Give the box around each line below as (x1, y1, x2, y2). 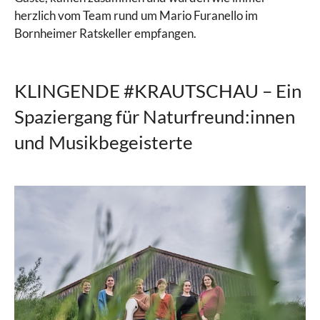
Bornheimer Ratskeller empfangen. (14, 26, 196, 41)
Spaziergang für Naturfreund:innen (14, 105, 295, 129)
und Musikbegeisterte (14, 131, 193, 154)
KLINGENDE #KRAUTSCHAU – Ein (14, 79, 301, 103)
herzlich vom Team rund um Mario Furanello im (14, 8, 258, 24)
